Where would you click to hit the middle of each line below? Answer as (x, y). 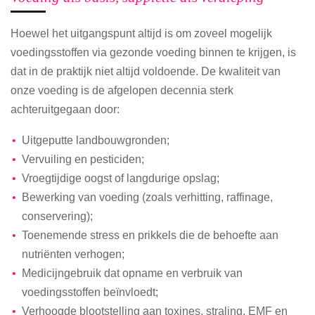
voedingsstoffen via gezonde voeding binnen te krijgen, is (153, 52)
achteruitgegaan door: (65, 109)
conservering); (58, 216)
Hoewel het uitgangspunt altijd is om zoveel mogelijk (141, 33)
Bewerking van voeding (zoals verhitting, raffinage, (147, 197)
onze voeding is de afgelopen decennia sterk (122, 90)
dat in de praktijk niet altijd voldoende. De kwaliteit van (146, 71)
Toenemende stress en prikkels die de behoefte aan (150, 234)
